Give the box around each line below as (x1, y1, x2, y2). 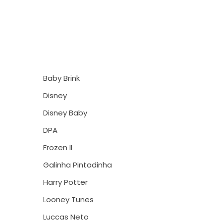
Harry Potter (43, 177, 88, 187)
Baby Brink (43, 73, 80, 83)
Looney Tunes (43, 194, 94, 205)
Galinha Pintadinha (43, 160, 112, 170)
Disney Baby (43, 108, 87, 118)
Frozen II (43, 142, 72, 153)
